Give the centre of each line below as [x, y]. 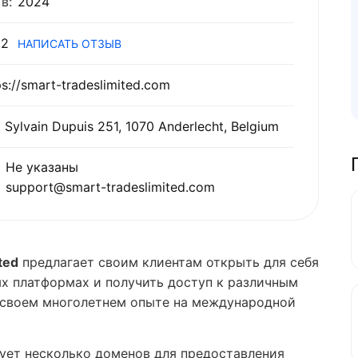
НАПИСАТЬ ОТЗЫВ [101, 44]
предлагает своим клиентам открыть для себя [169, 262]
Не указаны [42, 167]
